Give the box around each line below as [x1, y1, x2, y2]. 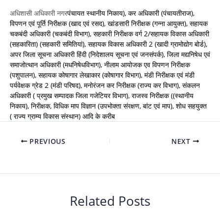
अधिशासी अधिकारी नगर [10, 8, 67, 18]
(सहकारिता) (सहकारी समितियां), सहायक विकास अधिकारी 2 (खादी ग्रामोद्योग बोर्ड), [10, 39, 207, 49]
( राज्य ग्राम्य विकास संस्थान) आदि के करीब [10, 111, 115, 121]
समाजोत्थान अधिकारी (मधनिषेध [10, 60, 85, 70]
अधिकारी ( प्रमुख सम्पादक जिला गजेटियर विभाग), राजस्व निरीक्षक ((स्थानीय [10, 91, 193, 101]
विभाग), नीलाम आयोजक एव [85, 60, 152, 70]
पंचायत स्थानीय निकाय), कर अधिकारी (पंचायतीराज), [67, 8, 194, 18]
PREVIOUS [27, 136, 66, 146]
